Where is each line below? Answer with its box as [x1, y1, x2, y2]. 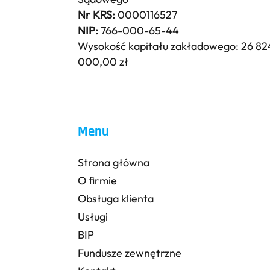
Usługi [78, 209, 108, 224]
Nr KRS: [78, 7, 116, 22]
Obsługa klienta [78, 192, 154, 206]
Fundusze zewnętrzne [78, 245, 182, 260]
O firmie [78, 174, 118, 188]
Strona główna [78, 155, 150, 170]
